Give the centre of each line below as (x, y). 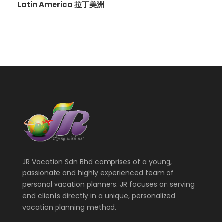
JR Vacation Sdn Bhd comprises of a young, (97, 161)
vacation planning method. (69, 207)
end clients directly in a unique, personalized (99, 195)
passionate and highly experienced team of (98, 173)
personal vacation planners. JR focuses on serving (109, 184)
